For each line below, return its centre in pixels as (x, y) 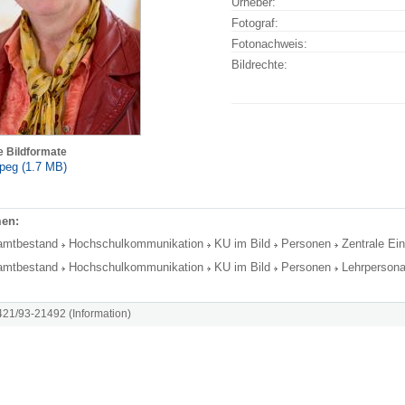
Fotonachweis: (269, 44)
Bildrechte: (259, 65)
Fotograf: (255, 24)
